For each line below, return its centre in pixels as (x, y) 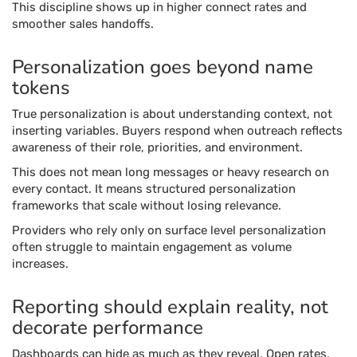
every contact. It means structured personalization (154, 189)
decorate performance (108, 328)
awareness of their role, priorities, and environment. (157, 147)
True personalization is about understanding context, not (172, 114)
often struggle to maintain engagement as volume (152, 247)
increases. (40, 264)
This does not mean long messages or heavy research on (171, 172)
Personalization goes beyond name (163, 67)
